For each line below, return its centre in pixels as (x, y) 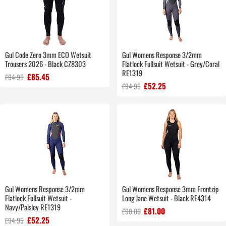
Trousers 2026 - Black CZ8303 (45, 64)
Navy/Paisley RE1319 (33, 207)
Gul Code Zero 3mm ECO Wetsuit (48, 55)
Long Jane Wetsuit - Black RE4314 (166, 198)
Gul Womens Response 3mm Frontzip (170, 189)
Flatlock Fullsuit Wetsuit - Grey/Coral (171, 64)
